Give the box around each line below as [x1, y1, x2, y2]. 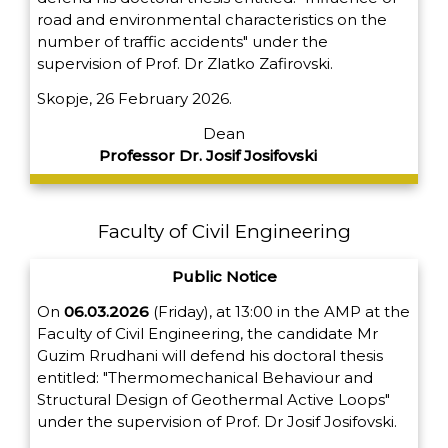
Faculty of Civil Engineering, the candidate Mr [37, 324, 378, 344]
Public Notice [171, 267, 277, 287]
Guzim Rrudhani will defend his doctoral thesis [37, 346, 383, 366]
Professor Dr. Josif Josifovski [99, 146, 321, 166]
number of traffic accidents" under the [37, 32, 328, 52]
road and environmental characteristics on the [37, 10, 387, 30]
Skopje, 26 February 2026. [37, 89, 232, 109]
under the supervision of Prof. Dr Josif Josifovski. [37, 412, 397, 432]
